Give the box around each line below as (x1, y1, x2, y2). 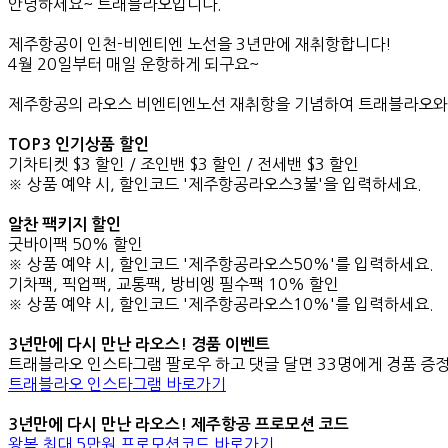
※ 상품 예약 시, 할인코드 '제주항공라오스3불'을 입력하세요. (8, 175, 422, 192)
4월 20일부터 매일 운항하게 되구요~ (8, 55, 259, 72)
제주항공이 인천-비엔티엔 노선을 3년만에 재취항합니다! (8, 35, 392, 52)
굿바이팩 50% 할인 (8, 235, 143, 252)
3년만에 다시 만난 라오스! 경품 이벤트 (8, 336, 270, 352)
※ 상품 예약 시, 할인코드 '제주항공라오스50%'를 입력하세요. (8, 255, 434, 272)
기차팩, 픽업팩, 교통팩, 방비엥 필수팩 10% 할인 (8, 275, 339, 292)
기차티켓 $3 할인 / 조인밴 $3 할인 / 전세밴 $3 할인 (8, 155, 359, 172)
